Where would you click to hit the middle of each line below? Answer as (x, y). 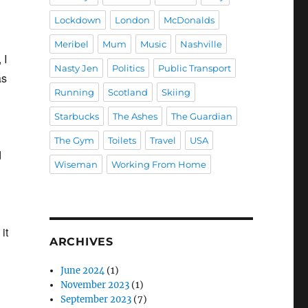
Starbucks (76, 116)
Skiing (176, 92)
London (132, 20)
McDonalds (189, 20)
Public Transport (194, 68)
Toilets (122, 140)
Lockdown (77, 20)
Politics (128, 68)
